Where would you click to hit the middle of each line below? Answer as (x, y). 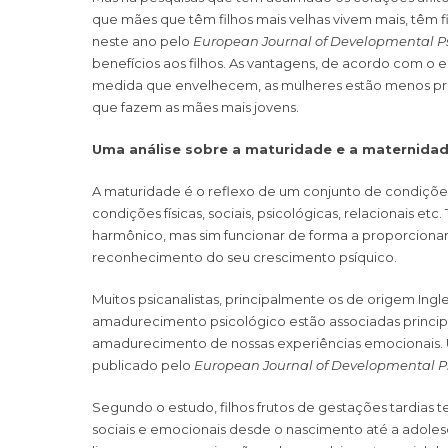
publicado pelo (143, 364)
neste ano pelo (142, 40)
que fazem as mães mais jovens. (195, 106)
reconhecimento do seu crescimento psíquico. (244, 256)
